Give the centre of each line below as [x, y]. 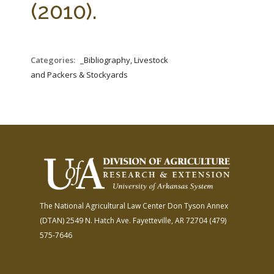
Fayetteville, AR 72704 [169, 220]
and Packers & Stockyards [79, 75]
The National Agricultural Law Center [103, 206]
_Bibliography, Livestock [124, 60]
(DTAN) [52, 220]
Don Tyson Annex [197, 206]
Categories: [54, 60]
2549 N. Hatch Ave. [98, 220]
